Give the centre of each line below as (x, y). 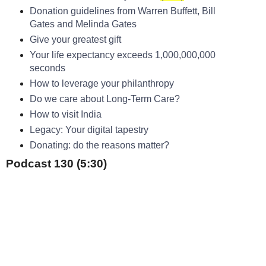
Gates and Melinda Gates (83, 24)
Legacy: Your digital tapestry (89, 129)
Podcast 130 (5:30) (56, 163)
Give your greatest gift (75, 39)
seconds (47, 68)
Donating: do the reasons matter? (99, 145)
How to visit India (65, 114)
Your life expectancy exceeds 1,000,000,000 (122, 55)
